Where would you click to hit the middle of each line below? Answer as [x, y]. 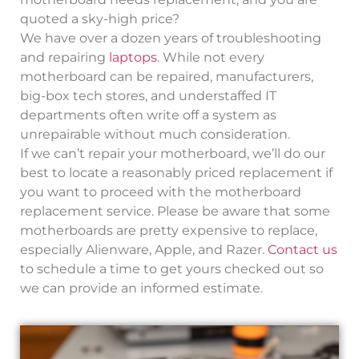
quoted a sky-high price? [100, 18]
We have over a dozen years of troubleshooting [171, 38]
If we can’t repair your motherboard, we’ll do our [173, 153]
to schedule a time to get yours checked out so [172, 268]
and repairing [65, 57]
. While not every [211, 57]
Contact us [303, 249]
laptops [133, 57]
